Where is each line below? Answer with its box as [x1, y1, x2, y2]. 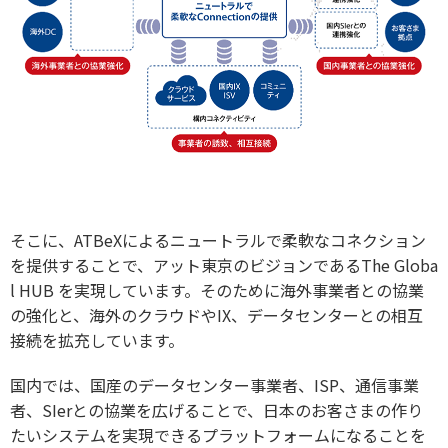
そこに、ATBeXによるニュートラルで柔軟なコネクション [10, 227, 426, 252]
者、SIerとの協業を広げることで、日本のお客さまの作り [10, 397, 423, 422]
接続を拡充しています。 [10, 327, 184, 352]
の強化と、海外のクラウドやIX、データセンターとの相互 [10, 302, 423, 327]
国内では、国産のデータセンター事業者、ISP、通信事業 [10, 372, 419, 397]
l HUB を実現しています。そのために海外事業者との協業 [10, 277, 424, 302]
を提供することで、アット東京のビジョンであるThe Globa [10, 252, 438, 277]
